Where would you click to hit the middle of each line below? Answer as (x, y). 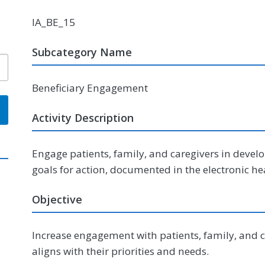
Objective (57, 199)
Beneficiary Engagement (90, 88)
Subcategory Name (82, 52)
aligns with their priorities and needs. (120, 251)
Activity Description (83, 118)
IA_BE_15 (54, 22)
